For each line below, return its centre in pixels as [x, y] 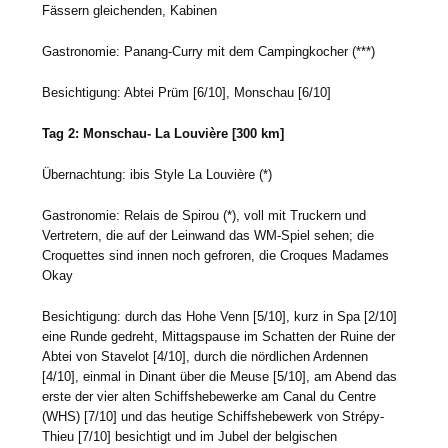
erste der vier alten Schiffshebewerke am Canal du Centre [209, 396]
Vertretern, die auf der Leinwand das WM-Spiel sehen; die [208, 235]
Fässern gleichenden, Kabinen [130, 11]
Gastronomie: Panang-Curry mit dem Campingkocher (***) [209, 52]
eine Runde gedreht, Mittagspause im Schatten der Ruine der [219, 336]
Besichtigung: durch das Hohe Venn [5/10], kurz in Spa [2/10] [220, 316]
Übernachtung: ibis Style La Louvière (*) [157, 174]
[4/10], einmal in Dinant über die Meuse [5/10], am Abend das [220, 376]
